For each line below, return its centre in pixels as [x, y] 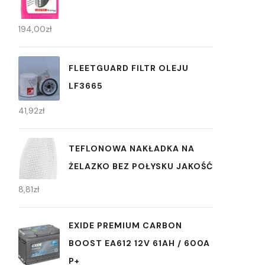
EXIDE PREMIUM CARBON [125, 226]
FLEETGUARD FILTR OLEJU [129, 68]
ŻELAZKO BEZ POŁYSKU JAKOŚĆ [141, 166]
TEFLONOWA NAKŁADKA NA [132, 148]
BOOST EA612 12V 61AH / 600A [139, 243]
